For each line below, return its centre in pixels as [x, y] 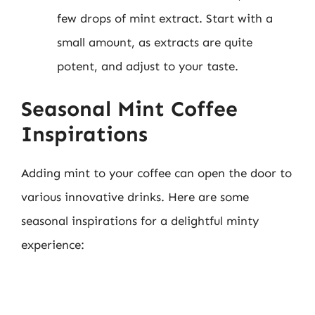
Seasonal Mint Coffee [129, 109]
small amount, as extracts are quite [155, 42]
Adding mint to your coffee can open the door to [156, 173]
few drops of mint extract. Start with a [165, 18]
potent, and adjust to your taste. [148, 66]
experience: [53, 244]
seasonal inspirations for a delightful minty [140, 220]
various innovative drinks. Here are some [135, 197]
